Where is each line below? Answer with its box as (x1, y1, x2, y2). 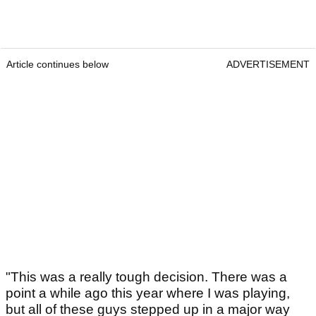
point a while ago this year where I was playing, (6, 286, 290, 301)
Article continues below (6, 59, 109, 71)
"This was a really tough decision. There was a (6, 269, 287, 285)
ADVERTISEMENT (226, 59, 310, 71)
